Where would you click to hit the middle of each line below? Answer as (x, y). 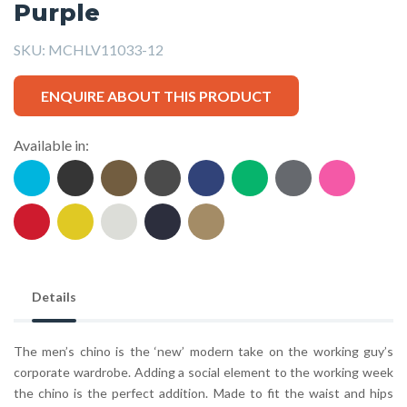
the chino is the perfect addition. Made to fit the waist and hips (203, 393)
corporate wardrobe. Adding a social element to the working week (203, 372)
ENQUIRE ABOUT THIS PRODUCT (156, 95)
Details (54, 297)
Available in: (51, 145)
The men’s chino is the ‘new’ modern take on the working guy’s (203, 352)
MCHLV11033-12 (106, 50)
